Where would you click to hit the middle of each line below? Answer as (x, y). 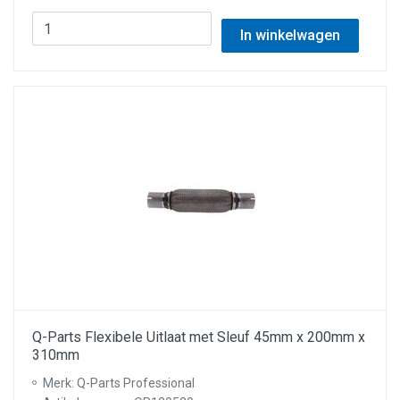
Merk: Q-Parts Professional (119, 383)
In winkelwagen (290, 35)
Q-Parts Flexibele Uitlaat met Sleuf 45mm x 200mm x (199, 337)
